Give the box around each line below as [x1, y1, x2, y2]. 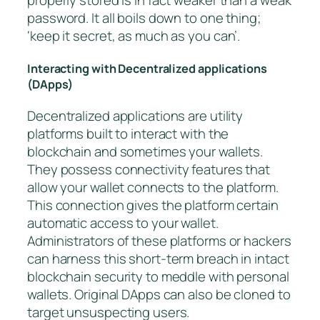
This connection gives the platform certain [27, 196, 279, 215]
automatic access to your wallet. [27, 214, 219, 233]
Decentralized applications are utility [27, 106, 244, 126]
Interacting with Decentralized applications [27, 60, 267, 76]
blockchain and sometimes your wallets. [27, 142, 264, 161]
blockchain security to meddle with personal [27, 267, 289, 286]
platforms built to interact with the [27, 124, 229, 144]
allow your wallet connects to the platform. [27, 178, 279, 197]
